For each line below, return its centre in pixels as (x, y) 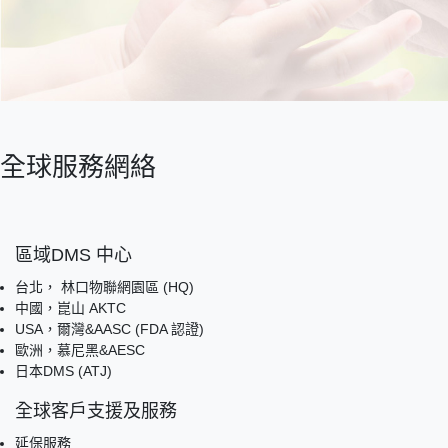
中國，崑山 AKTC (70, 307)
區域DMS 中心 (73, 254)
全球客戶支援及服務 (96, 410)
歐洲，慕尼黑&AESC (80, 349)
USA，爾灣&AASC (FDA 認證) (109, 328)
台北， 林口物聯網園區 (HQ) (104, 286)
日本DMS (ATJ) (63, 370)
